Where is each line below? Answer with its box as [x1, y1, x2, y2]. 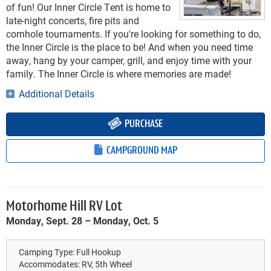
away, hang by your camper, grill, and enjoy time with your [6, 54, 252, 67]
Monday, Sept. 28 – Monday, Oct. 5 [6, 214, 158, 227]
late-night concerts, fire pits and [6, 14, 139, 27]
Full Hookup [76, 246, 121, 258]
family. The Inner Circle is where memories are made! [6, 67, 233, 80]
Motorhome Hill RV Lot [6, 200, 122, 215]
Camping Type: [19, 246, 76, 258]
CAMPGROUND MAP [104, 145, 177, 157]
